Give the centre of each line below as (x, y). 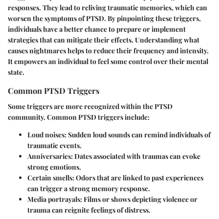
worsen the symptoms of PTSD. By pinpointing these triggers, (104, 19)
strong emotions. (54, 167)
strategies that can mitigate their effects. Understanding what (104, 40)
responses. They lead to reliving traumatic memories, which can (108, 8)
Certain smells (50, 177)
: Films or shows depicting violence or (139, 199)
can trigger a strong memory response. (89, 188)
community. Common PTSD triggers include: (79, 117)
